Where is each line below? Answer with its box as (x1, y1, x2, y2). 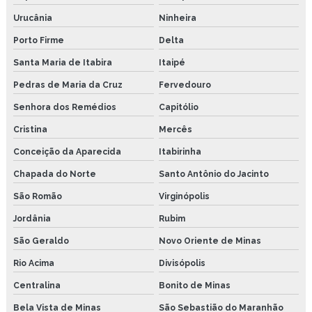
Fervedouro (158, 79, 211, 90)
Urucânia (13, 13, 52, 23)
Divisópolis (158, 258, 205, 268)
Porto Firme (13, 35, 64, 45)
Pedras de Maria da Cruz (13, 79, 123, 90)
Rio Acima (13, 258, 54, 268)
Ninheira (158, 13, 196, 23)
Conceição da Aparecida (13, 146, 121, 157)
